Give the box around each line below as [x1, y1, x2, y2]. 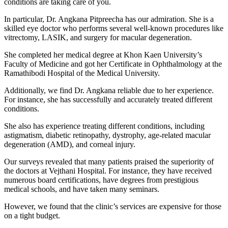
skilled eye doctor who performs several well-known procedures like [4, 23, 223, 33]
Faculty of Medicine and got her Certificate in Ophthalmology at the [4, 59, 222, 68]
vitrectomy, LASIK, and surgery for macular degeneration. [4, 33, 192, 42]
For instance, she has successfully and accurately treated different [4, 95, 212, 104]
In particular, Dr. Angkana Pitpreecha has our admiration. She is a [4, 14, 214, 23]
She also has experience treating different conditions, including [4, 121, 205, 130]
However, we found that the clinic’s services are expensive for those [4, 202, 221, 211]
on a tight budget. [4, 211, 60, 220]
